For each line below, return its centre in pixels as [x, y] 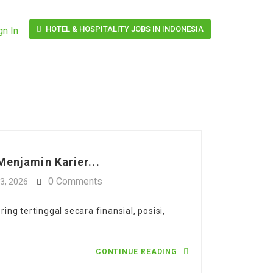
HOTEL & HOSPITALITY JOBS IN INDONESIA [124, 29]
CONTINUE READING [138, 252]
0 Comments [75, 181]
